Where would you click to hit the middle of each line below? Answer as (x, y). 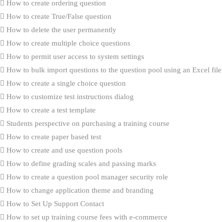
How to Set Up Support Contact (54, 203)
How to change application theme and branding (79, 190)
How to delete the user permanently (60, 29)
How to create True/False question (58, 16)
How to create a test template (50, 110)
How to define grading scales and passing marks (80, 163)
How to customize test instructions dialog (69, 96)
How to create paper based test (53, 137)
